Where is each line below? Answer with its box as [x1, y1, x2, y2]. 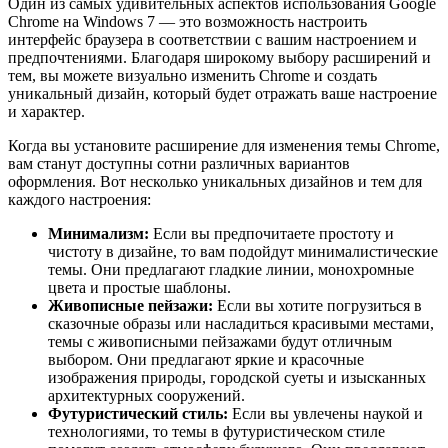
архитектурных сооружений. [48, 387, 245, 405]
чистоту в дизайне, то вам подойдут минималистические [48, 243, 438, 261]
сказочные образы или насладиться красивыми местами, [48, 315, 434, 333]
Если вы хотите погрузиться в [213, 297, 422, 315]
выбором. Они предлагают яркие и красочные [48, 351, 364, 369]
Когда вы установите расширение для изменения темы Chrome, [8, 137, 440, 155]
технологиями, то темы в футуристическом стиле [48, 423, 385, 441]
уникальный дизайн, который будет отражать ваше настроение [8, 85, 437, 103]
